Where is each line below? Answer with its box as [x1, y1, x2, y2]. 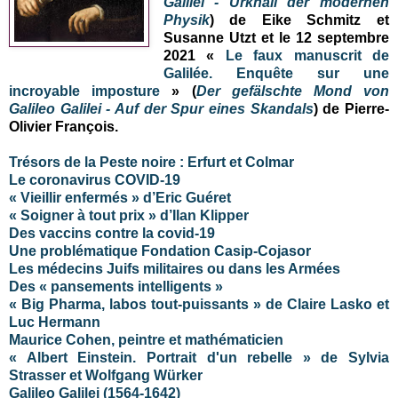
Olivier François [9, 118, 115, 134]
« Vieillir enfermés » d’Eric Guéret [9, 189, 231, 205]
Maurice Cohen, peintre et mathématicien [9, 331, 283, 347]
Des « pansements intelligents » [9, 278, 223, 294]
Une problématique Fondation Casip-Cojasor [9, 243, 311, 259]
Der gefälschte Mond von [195, 83, 390, 99]
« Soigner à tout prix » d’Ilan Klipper [9, 207, 249, 223]
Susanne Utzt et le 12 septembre [163, 29, 389, 45]
